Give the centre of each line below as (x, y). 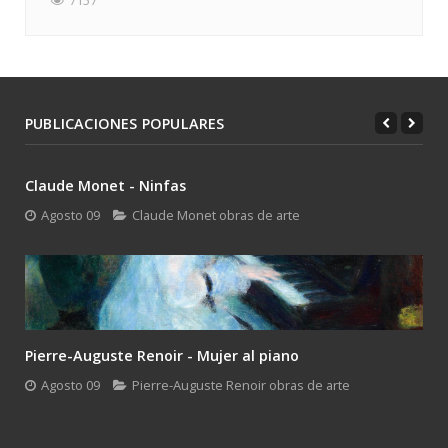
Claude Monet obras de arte (216, 215)
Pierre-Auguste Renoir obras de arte (241, 385)
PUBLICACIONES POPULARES (125, 123)
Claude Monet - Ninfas (105, 185)
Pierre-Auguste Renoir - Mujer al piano (162, 355)
